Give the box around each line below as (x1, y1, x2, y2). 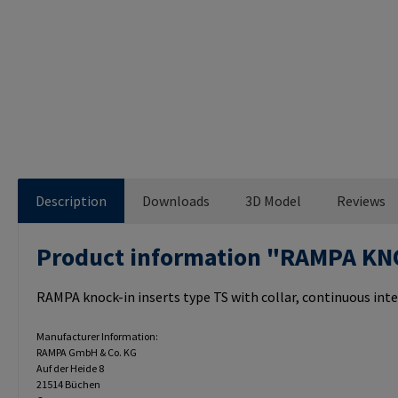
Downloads (142, 192, 210, 211)
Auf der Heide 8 (36, 362, 104, 376)
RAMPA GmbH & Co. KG (36, 346, 137, 360)
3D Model (245, 192, 301, 211)
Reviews (337, 192, 386, 211)
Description (36, 192, 107, 211)
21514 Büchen (36, 378, 100, 392)
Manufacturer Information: (36, 330, 158, 344)
